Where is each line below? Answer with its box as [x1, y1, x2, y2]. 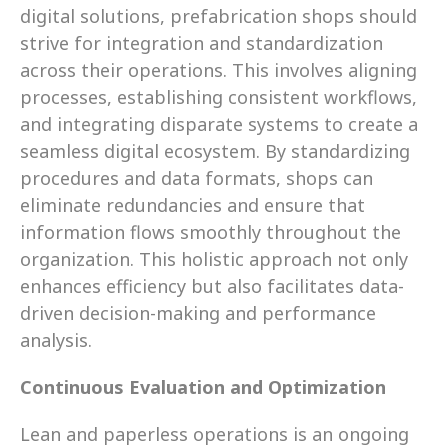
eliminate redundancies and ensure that [20, 192, 365, 217]
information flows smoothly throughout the [20, 219, 401, 244]
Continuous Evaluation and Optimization [20, 374, 386, 399]
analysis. [20, 327, 92, 352]
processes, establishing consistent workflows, [20, 84, 417, 109]
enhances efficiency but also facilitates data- [20, 273, 404, 298]
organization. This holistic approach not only [20, 246, 408, 271]
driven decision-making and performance [20, 300, 376, 325]
